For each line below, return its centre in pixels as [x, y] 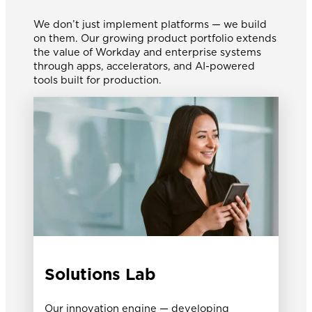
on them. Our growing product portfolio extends [155, 38]
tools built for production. [97, 80]
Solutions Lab [100, 274]
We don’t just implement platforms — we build [150, 24]
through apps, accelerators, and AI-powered [144, 66]
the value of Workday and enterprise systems [147, 52]
